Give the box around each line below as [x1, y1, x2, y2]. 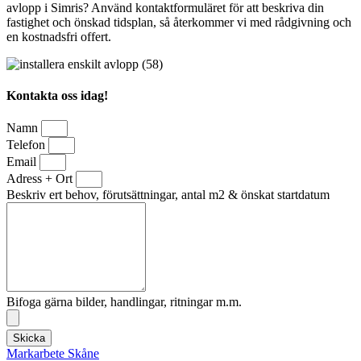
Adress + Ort [6, 172, 76, 186]
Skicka [13, 332, 45, 345]
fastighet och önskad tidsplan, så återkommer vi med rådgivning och [6, 15, 351, 29]
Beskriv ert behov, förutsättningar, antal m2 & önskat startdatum [6, 188, 330, 202]
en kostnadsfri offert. [6, 29, 111, 44]
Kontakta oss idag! [6, 89, 108, 103]
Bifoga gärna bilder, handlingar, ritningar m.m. [6, 295, 242, 309]
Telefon [6, 138, 48, 152]
